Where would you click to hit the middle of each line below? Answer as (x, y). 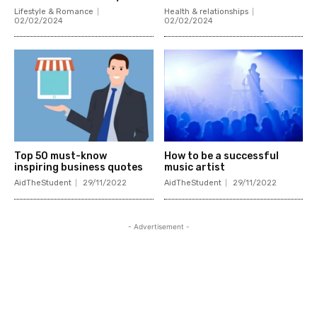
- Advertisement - (158, 226)
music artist (194, 167)
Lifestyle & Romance (54, 11)
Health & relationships (206, 11)
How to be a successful (221, 156)
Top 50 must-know (60, 156)
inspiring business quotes (79, 167)
